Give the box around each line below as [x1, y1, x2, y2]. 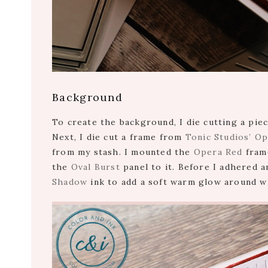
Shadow [52, 176, 88, 187]
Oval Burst [71, 161, 120, 172]
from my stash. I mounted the [52, 146, 194, 157]
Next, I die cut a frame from [52, 131, 185, 142]
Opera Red [193, 146, 243, 157]
